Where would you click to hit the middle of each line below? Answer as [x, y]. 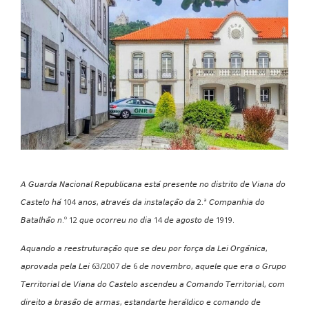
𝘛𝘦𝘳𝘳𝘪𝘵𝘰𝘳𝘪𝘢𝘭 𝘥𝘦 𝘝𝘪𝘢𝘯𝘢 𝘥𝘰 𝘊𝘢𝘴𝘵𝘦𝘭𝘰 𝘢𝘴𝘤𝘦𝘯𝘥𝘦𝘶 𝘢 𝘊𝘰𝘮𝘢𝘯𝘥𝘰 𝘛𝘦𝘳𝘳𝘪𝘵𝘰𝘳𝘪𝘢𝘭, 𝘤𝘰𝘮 [153, 283]
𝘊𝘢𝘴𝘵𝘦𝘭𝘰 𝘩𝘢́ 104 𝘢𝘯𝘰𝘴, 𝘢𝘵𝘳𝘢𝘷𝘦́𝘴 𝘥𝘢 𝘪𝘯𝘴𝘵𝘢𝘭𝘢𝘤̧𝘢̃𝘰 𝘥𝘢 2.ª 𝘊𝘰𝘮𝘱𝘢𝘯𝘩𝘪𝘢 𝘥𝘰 [143, 201]
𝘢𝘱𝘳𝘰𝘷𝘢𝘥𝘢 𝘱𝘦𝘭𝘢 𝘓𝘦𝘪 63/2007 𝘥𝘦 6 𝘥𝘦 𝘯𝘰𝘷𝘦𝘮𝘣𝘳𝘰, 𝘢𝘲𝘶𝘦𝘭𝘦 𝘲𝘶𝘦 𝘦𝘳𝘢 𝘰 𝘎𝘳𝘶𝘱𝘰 [153, 266]
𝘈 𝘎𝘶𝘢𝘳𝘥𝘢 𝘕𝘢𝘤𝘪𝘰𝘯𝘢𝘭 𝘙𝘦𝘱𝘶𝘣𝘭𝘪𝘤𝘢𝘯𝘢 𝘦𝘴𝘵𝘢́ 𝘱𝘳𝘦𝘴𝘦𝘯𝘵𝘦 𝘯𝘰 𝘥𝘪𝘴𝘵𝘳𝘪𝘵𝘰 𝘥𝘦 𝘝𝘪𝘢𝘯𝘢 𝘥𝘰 [153, 183]
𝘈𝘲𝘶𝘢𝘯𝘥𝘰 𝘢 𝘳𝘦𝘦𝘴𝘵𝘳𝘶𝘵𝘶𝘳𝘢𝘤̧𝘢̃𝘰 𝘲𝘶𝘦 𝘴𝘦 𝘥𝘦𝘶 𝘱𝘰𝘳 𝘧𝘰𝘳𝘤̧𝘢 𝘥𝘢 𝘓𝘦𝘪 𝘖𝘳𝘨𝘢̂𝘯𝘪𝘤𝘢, [144, 248]
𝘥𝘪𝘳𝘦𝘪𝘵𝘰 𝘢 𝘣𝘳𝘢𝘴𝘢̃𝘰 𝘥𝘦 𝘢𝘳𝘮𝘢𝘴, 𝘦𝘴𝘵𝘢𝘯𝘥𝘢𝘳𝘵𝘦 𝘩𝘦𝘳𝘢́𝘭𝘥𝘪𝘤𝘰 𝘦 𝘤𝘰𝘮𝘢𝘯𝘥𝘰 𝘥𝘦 [141, 301]
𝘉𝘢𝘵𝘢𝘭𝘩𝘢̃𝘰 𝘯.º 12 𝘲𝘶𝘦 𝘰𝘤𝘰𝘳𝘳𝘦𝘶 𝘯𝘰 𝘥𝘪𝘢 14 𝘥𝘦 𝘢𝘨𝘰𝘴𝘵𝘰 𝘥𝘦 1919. [128, 219]
